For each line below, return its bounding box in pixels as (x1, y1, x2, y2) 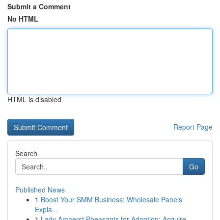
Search (15, 148, 37, 158)
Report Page (173, 122, 213, 132)
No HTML (7, 14, 38, 24)
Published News (15, 185, 65, 194)
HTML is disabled (7, 94, 61, 104)
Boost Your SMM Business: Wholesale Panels (41, 194, 182, 204)
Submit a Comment (7, 1, 71, 11)
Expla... (35, 204, 58, 214)
